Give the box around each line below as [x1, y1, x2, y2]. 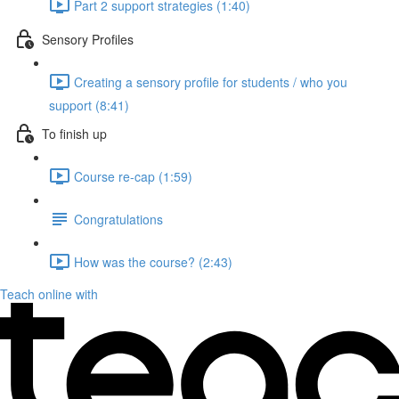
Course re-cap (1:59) [74, 167, 192, 185]
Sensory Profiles [42, 29, 134, 48]
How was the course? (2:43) [74, 252, 232, 271]
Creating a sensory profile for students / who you [74, 72, 347, 91]
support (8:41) [49, 96, 129, 114]
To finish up [42, 124, 107, 142]
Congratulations [74, 209, 163, 228]
